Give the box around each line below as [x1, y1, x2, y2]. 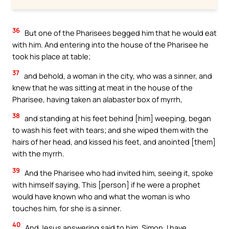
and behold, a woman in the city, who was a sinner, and [22, 70, 212, 81]
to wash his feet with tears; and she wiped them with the [12, 125, 209, 135]
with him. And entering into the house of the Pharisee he [12, 39, 209, 50]
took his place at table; [12, 51, 90, 62]
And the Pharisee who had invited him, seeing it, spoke [23, 167, 213, 178]
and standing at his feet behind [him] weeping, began [23, 113, 211, 124]
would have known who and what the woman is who [12, 191, 190, 201]
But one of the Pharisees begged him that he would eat [23, 28, 217, 38]
